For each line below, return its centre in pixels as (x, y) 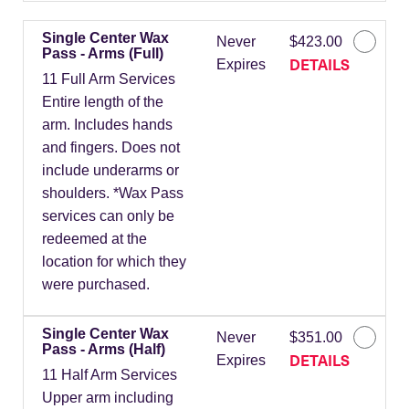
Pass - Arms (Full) (103, 54)
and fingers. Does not (111, 148)
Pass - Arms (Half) (104, 350)
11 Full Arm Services (109, 79)
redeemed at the (94, 239)
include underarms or (110, 171)
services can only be (108, 216)
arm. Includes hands (107, 125)
